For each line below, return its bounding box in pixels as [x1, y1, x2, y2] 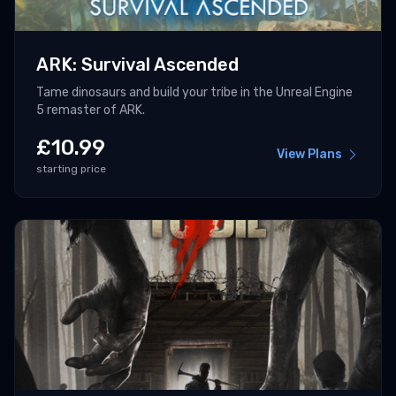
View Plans [277, 147, 342, 163]
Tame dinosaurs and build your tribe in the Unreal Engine [36, 85, 353, 101]
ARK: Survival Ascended [36, 54, 239, 76]
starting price [36, 163, 106, 176]
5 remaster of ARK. [36, 103, 145, 118]
